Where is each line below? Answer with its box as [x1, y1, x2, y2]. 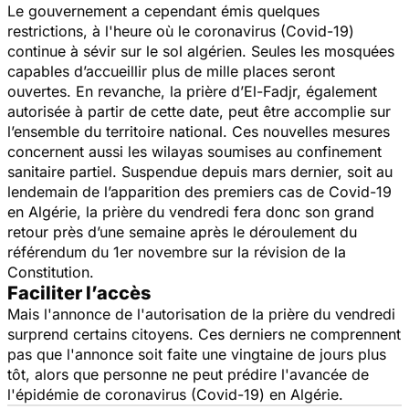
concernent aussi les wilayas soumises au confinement [7, 142, 382, 161]
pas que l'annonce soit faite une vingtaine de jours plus [7, 344, 386, 363]
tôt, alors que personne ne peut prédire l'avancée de [7, 364, 369, 383]
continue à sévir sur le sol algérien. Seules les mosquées [7, 41, 394, 60]
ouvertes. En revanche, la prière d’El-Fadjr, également [7, 81, 377, 100]
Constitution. [7, 262, 94, 281]
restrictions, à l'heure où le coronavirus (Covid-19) [7, 21, 354, 40]
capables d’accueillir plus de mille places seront [7, 61, 335, 80]
